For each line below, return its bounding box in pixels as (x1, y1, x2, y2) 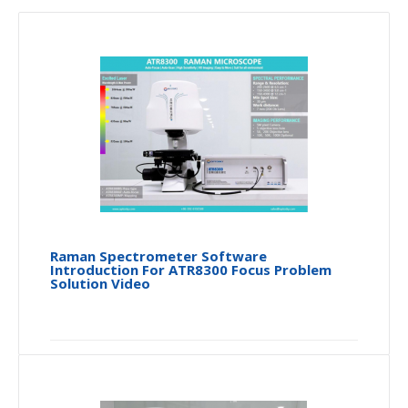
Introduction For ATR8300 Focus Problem (50, 260, 331, 279)
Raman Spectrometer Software (50, 246, 267, 265)
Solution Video (50, 273, 150, 292)
